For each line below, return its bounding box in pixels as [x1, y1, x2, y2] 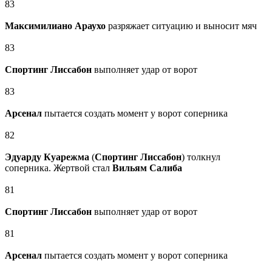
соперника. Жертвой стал [5, 163, 112, 174]
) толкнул [182, 152, 220, 163]
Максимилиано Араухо [5, 21, 106, 32]
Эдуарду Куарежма [5, 152, 89, 163]
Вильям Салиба [112, 163, 182, 174]
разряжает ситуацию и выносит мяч [106, 21, 257, 32]
